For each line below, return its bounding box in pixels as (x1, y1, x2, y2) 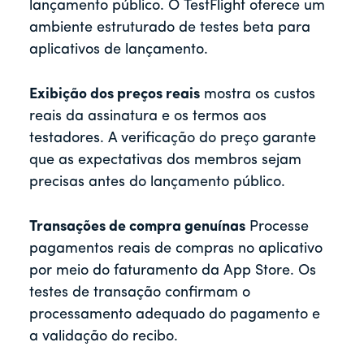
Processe (245, 219, 309, 236)
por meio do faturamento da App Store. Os (29, 263, 316, 279)
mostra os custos (200, 87, 315, 103)
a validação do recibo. (29, 329, 178, 345)
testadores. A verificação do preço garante (29, 131, 316, 147)
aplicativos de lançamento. (29, 42, 208, 58)
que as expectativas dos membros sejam (29, 153, 301, 169)
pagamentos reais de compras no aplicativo (29, 241, 323, 258)
